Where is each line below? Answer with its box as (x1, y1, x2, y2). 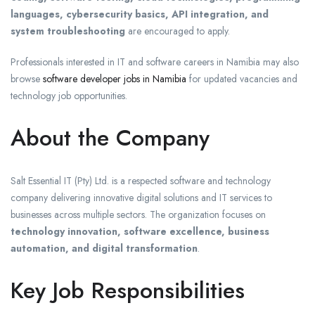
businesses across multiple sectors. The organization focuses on (11, 207, 266, 222)
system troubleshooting (11, 24, 125, 39)
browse (11, 72, 43, 86)
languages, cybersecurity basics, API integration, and (11, 7, 269, 22)
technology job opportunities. (11, 89, 127, 103)
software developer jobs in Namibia (43, 72, 186, 86)
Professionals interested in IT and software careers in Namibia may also (11, 55, 299, 70)
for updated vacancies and (186, 72, 297, 86)
